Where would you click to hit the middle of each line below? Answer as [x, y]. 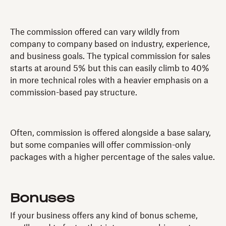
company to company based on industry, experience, [110, 44]
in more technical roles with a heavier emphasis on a [109, 80]
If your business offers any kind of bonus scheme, [104, 216]
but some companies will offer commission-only [100, 145]
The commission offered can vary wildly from [95, 32]
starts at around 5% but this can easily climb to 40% [110, 68]
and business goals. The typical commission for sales [110, 56]
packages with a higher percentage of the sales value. [112, 157]
